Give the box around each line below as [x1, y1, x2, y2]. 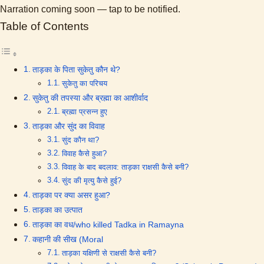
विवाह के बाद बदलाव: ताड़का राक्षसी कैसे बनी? [61, 163, 189, 172]
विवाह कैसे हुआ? [61, 149, 107, 159]
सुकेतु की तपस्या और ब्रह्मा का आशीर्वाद [32, 93, 148, 103]
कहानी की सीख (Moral [32, 235, 103, 245]
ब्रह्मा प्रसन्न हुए [61, 107, 107, 117]
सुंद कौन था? [61, 136, 99, 145]
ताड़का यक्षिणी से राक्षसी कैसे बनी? [61, 249, 156, 258]
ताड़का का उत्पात [32, 205, 82, 215]
